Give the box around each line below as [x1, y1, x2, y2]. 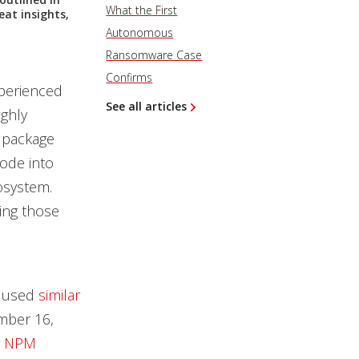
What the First [106, 2, 178, 18]
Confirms [106, 70, 153, 85]
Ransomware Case [106, 47, 203, 63]
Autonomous [106, 25, 174, 40]
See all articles [106, 99, 188, 114]
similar [38, 285, 80, 305]
